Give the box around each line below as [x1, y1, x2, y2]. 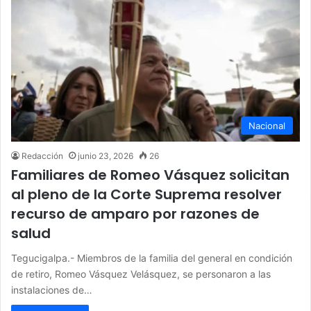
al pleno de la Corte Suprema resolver [11, 184, 282, 204]
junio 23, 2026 [78, 150, 133, 161]
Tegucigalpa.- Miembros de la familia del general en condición [11, 251, 292, 264]
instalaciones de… [11, 283, 92, 296]
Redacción [22, 150, 63, 161]
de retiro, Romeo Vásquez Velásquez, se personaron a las [11, 267, 271, 280]
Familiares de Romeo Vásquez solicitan [11, 165, 289, 185]
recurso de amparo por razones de [11, 203, 260, 224]
